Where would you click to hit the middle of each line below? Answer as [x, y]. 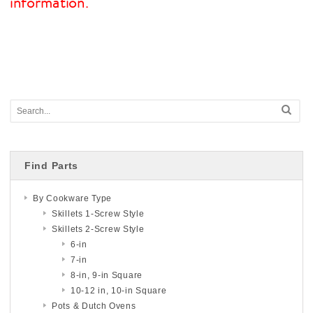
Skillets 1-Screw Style [98, 213]
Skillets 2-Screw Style [98, 229]
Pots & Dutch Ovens [94, 306]
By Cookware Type [73, 198]
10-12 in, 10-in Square [119, 290]
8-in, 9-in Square [107, 275]
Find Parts [51, 165]
